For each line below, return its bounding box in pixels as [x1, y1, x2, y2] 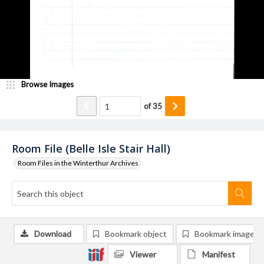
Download [34, 229, 71, 239]
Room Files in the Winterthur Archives [18, 159, 138, 167]
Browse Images [21, 80, 74, 89]
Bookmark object [105, 229, 167, 239]
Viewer [130, 249, 156, 259]
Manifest [202, 249, 235, 259]
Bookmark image [194, 229, 255, 239]
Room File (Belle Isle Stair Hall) [12, 141, 170, 156]
